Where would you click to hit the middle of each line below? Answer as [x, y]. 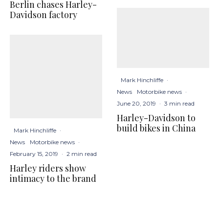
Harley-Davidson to [156, 118]
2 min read [82, 153]
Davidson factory [44, 14]
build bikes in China [156, 128]
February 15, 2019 [34, 153]
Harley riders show [48, 168]
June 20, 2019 [136, 103]
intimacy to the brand [53, 178]
